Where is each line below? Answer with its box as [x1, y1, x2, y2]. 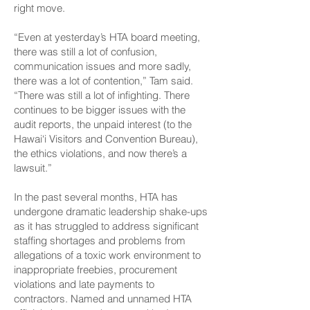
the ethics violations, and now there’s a [14, 147, 187, 160]
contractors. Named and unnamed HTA [14, 292, 192, 305]
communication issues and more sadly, [14, 60, 191, 73]
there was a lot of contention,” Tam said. [14, 74, 193, 87]
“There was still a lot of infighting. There [14, 89, 190, 102]
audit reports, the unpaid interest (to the [14, 118, 192, 131]
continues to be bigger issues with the [14, 103, 185, 116]
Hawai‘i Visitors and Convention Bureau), [14, 132, 198, 145]
